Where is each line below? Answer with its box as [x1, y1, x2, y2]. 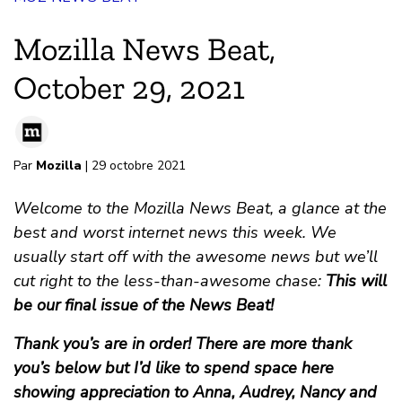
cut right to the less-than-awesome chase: [13, 270, 321, 293]
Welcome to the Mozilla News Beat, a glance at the [13, 197, 387, 220]
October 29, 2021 [13, 68, 245, 108]
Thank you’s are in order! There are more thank [13, 333, 352, 355]
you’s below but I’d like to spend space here [13, 357, 334, 380]
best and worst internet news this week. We [13, 222, 336, 244]
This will [326, 270, 387, 293]
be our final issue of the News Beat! [13, 294, 274, 317]
